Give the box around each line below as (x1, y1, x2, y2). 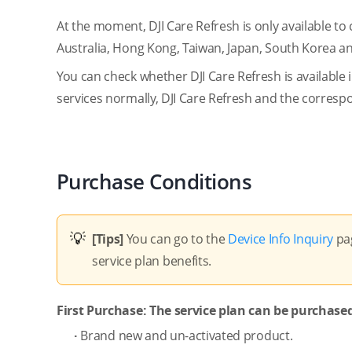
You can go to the (126, 230, 229, 247)
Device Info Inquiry (228, 230, 333, 247)
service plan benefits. (92, 252, 211, 269)
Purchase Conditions (57, 167, 252, 196)
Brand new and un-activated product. (80, 327, 293, 344)
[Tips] (92, 230, 126, 247)
